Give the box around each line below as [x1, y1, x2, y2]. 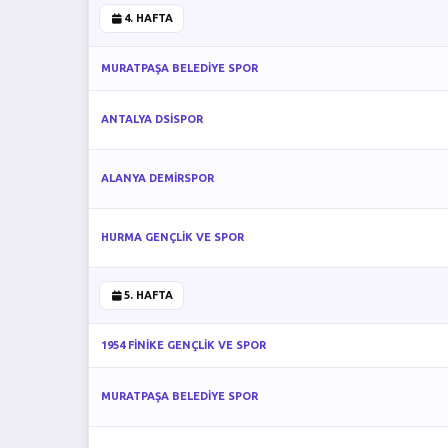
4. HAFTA [123, 12, 173, 24]
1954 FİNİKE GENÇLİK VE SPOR [101, 339, 266, 351]
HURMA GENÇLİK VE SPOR [101, 231, 244, 243]
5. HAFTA [123, 289, 173, 301]
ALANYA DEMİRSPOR [101, 172, 214, 184]
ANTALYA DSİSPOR [101, 113, 203, 125]
